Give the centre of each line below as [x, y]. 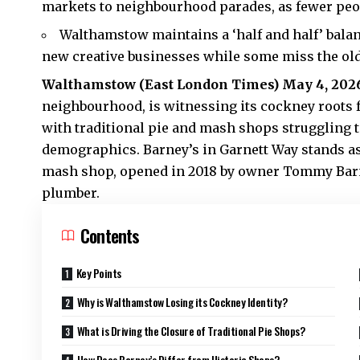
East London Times [209, 85]
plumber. [71, 193]
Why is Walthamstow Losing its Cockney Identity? [182, 302]
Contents [110, 236]
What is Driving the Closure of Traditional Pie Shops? [191, 331]
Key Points [98, 273]
